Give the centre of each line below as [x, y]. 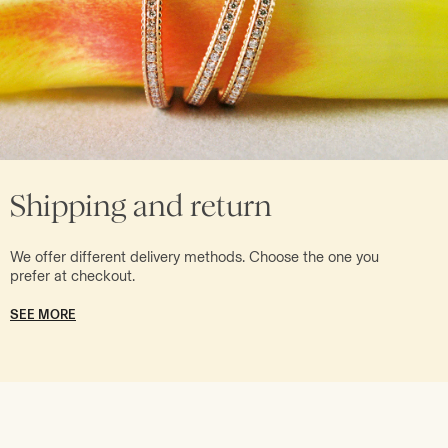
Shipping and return [141, 205]
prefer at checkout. [72, 275]
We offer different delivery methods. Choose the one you [194, 256]
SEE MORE [43, 314]
